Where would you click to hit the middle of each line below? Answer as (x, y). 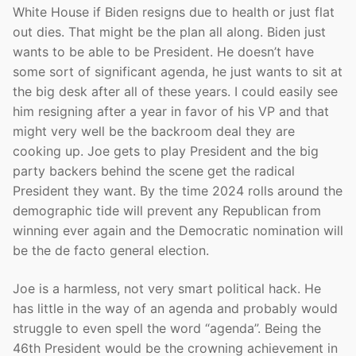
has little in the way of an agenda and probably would (175, 309)
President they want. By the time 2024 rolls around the (178, 191)
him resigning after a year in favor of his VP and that (171, 112)
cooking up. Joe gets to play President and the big (166, 151)
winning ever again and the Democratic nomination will (178, 231)
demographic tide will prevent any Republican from (167, 211)
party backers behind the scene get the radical (154, 171)
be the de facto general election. (111, 251)
